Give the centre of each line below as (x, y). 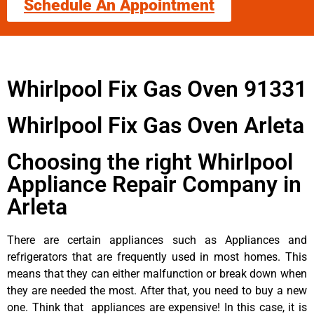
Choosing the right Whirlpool (150, 162)
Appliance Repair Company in (154, 184)
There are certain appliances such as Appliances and (157, 240)
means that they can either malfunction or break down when (157, 273)
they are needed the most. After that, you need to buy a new (157, 290)
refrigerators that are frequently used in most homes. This (157, 257)
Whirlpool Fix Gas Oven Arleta (156, 125)
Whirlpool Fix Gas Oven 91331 (157, 89)
